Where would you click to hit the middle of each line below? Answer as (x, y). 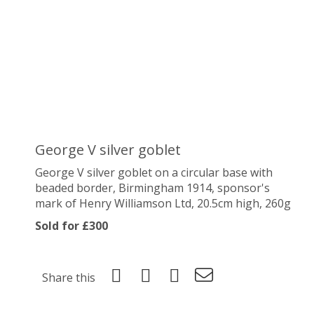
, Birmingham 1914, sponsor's (191, 188)
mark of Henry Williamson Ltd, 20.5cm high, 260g (163, 203)
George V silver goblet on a (108, 172)
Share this (69, 278)
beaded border (74, 188)
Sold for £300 (71, 226)
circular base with (227, 172)
